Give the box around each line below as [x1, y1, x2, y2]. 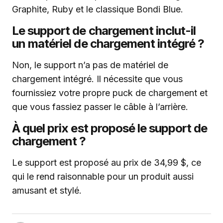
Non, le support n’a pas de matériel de [12, 60, 168, 71]
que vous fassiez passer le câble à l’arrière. [12, 102, 188, 112]
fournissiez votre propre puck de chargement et [12, 88, 208, 99]
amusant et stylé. [12, 185, 82, 196]
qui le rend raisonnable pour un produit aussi [12, 171, 194, 182]
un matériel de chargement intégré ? [12, 36, 205, 51]
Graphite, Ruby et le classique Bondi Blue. [12, 4, 183, 15]
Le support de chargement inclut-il [12, 23, 196, 38]
